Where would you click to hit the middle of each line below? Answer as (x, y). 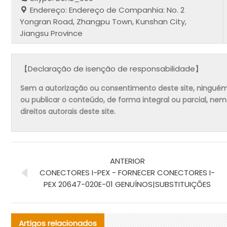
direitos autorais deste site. (68, 112)
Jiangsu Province (51, 33)
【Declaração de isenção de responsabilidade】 (112, 69)
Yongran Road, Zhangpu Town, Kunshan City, (103, 21)
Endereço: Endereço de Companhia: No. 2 (106, 10)
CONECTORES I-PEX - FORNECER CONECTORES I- (127, 172)
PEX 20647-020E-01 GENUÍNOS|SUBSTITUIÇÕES (127, 184)
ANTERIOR (127, 161)
